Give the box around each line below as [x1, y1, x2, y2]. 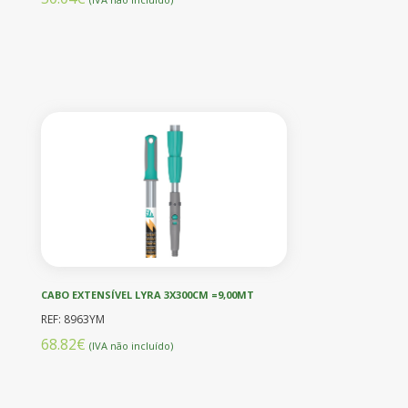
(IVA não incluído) [89, 338, 173, 352]
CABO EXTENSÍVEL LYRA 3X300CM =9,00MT [41, 287, 254, 301]
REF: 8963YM [41, 311, 105, 327]
